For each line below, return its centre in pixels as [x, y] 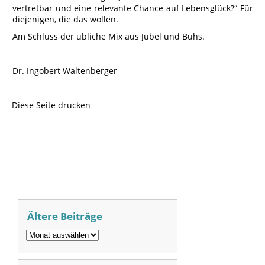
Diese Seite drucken [51, 105]
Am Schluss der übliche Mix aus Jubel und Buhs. [109, 36]
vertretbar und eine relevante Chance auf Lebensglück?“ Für [133, 8]
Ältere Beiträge [65, 216]
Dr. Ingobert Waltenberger [65, 71]
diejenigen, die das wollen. [65, 19]
